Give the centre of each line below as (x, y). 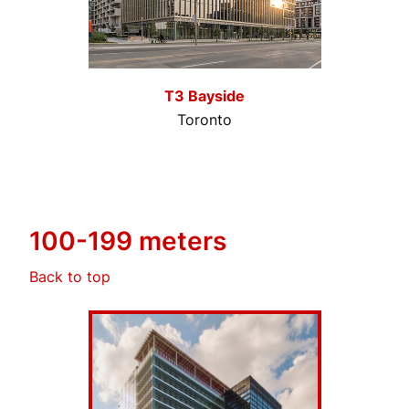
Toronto (204, 119)
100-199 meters (128, 241)
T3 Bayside (204, 95)
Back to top (70, 276)
